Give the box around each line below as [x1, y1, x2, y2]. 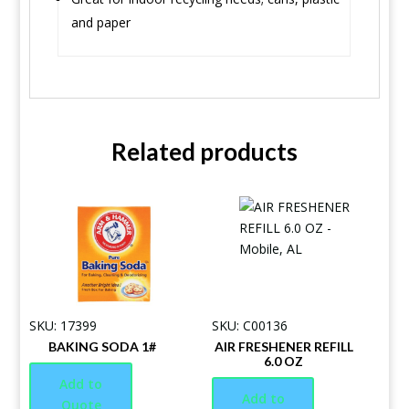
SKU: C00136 [211, 317, 288, 334]
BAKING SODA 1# [47, 339, 156, 355]
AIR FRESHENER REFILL [214, 339, 353, 355]
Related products [110, 137, 298, 166]
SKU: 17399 [29, 317, 98, 334]
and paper [71, 14, 131, 31]
